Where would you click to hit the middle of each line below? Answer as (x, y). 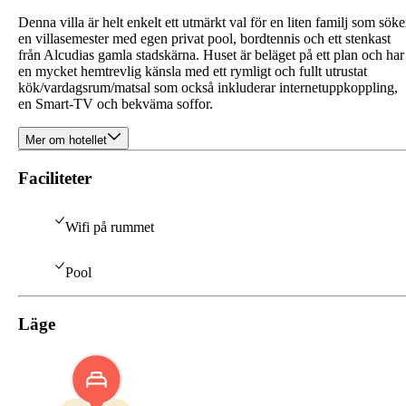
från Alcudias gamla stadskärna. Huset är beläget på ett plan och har (211, 55)
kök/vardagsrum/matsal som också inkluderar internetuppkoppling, (208, 87)
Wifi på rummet (110, 227)
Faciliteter (55, 178)
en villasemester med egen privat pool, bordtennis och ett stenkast (204, 39)
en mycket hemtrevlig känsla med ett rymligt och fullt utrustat (193, 71)
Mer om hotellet (66, 140)
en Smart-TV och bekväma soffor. (116, 104)
